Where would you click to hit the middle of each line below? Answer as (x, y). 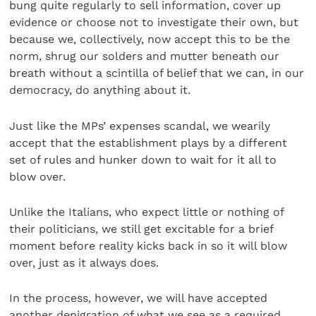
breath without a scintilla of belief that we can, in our (157, 73)
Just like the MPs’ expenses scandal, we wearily (140, 126)
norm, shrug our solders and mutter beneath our (145, 56)
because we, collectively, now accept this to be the (150, 39)
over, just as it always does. (84, 263)
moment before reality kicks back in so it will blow (148, 246)
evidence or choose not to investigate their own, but (154, 23)
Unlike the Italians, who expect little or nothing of (147, 212)
